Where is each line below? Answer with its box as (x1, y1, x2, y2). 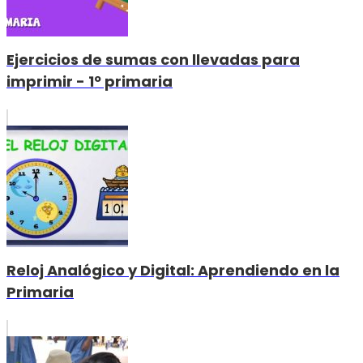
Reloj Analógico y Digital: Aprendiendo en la (6, 259, 340, 280)
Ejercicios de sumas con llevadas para (6, 49, 300, 70)
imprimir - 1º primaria (6, 70, 173, 92)
